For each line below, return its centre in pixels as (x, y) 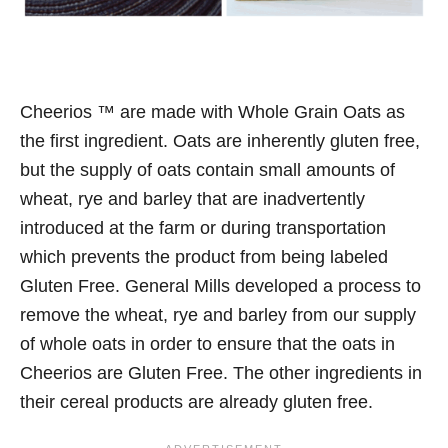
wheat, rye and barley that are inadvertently (192, 199)
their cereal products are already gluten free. (196, 402)
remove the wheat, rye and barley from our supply (218, 315)
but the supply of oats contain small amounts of (207, 170)
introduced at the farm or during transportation (203, 228)
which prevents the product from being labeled (204, 257)
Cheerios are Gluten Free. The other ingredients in (221, 373)
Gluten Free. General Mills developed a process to (220, 286)
